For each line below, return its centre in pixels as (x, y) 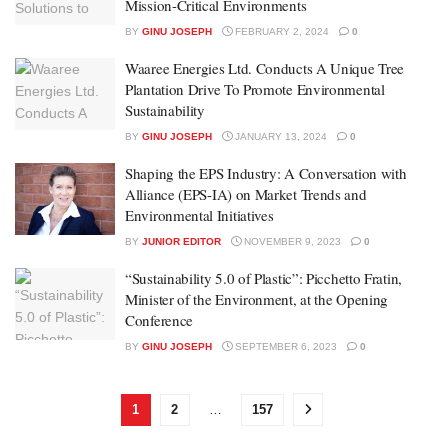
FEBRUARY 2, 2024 (280, 31)
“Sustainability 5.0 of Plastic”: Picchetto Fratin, (263, 278)
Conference (159, 320)
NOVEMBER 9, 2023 (291, 241)
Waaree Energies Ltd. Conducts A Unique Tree (265, 68)
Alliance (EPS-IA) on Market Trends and (246, 194)
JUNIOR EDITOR (181, 241)
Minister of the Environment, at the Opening (257, 299)
